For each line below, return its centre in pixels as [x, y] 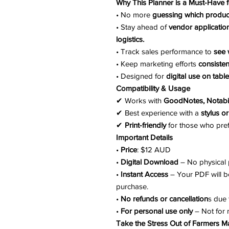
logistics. [130, 39]
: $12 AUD [154, 150]
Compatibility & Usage [153, 88]
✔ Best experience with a [158, 113]
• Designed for [141, 76]
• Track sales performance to [165, 51]
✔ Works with [140, 100]
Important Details [144, 137]
